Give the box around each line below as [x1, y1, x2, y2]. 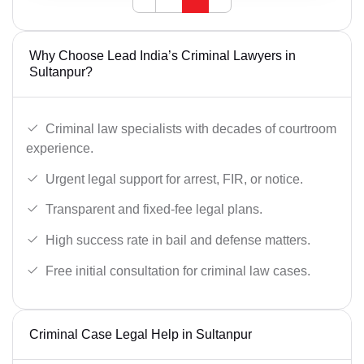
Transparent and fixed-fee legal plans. [45, 202, 262, 217]
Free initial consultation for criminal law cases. [45, 263, 310, 278]
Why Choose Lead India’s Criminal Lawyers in [29, 49, 296, 63]
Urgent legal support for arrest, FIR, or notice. [45, 171, 303, 186]
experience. [26, 141, 93, 156]
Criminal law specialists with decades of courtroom [45, 122, 336, 136]
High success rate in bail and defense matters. [45, 233, 310, 248]
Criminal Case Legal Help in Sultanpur [29, 327, 252, 342]
